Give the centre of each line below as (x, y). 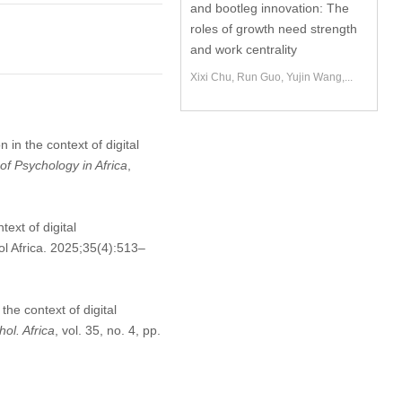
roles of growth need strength (274, 29)
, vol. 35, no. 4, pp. (107, 330)
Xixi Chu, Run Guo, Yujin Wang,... (272, 77)
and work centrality (244, 49)
